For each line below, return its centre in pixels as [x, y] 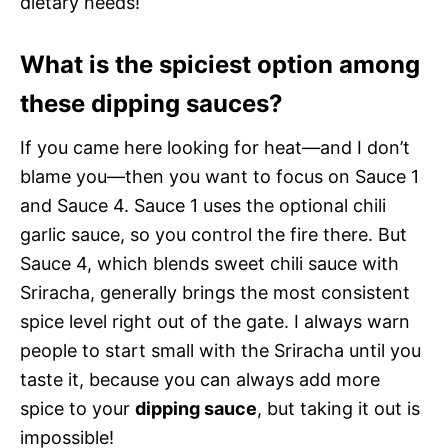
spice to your [77, 408]
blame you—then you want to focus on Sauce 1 [219, 176]
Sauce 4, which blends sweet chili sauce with [209, 263]
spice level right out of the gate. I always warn [215, 321]
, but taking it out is [338, 408]
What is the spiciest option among [220, 64]
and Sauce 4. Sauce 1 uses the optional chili [203, 205]
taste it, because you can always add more [200, 379]
